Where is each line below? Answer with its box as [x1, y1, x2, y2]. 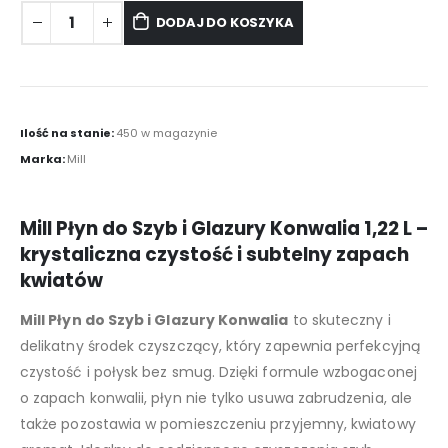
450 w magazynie [116, 125, 217, 141]
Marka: [20, 150, 67, 167]
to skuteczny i [288, 309, 391, 330]
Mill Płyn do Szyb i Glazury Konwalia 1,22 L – [20, 215, 428, 241]
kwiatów [20, 267, 103, 293]
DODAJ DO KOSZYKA [155, 12, 294, 32]
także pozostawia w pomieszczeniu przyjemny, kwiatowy [20, 413, 416, 434]
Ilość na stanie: [20, 125, 116, 141]
